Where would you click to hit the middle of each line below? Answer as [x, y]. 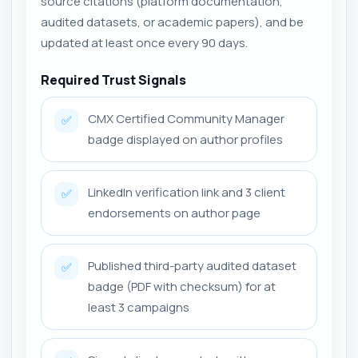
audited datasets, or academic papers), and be [172, 22]
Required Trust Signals [113, 80]
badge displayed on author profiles [185, 139]
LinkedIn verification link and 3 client [187, 192]
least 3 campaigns [139, 307]
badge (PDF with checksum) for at [182, 286]
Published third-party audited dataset [192, 266]
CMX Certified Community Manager [186, 119]
